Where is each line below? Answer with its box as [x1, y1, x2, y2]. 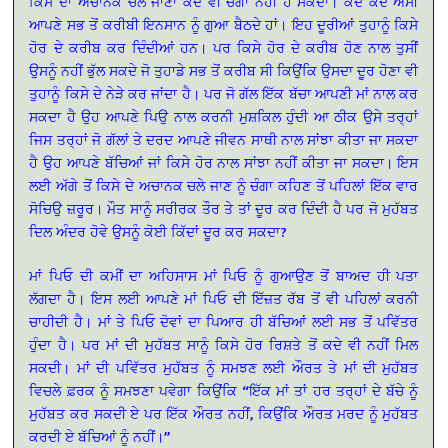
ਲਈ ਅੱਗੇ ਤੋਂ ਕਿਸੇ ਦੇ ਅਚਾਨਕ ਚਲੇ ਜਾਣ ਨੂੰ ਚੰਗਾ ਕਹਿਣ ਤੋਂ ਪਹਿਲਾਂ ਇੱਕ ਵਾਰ [29, 177, 419, 195]
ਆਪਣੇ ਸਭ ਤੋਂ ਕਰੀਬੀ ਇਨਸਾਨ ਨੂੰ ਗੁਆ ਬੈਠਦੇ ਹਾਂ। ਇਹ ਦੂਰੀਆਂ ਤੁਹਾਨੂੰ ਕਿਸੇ [29, 16, 419, 34]
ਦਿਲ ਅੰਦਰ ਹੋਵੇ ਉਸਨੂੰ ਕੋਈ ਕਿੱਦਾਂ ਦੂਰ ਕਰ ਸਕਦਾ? [29, 223, 288, 241]
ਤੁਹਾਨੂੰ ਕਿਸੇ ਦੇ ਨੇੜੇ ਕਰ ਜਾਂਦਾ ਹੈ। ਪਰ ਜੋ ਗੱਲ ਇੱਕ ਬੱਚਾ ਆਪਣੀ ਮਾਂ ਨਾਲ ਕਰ [29, 85, 419, 103]
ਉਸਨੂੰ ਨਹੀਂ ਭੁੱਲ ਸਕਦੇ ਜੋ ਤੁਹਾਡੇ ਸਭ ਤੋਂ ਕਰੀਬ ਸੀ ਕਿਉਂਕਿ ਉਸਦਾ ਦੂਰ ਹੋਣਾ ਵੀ [29, 62, 419, 80]
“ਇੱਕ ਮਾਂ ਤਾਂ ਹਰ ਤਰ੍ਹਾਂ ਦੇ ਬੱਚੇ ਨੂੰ [241, 382, 419, 400]
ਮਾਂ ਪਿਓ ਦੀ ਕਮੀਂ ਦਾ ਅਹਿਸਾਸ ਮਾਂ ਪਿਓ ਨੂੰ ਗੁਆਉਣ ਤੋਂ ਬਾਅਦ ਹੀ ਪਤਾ [29, 267, 419, 285]
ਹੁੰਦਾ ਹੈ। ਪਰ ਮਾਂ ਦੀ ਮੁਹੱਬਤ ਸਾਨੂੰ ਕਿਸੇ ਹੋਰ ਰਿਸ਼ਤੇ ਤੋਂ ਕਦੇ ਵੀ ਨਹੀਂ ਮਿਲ [29, 336, 419, 354]
